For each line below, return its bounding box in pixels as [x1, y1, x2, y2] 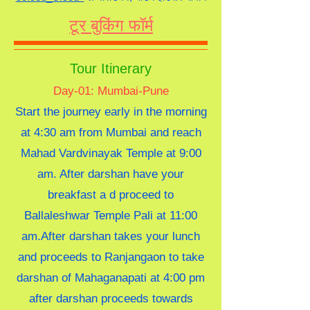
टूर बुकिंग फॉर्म [69, 16, 153, 35]
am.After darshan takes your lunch [21, 230, 200, 243]
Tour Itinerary [70, 61, 152, 76]
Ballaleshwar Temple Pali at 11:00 [24, 209, 197, 222]
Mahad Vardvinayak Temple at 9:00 [20, 147, 201, 160]
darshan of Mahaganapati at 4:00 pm [17, 271, 205, 284]
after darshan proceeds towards [28, 292, 193, 305]
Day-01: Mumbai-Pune [53, 84, 169, 98]
